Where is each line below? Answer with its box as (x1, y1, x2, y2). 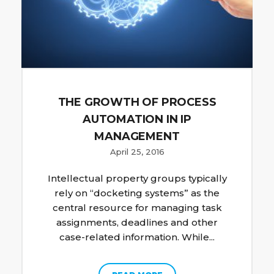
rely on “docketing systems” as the (54, 187, 220, 199)
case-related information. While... (59, 231, 215, 243)
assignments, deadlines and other (56, 216, 218, 228)
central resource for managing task (52, 201, 222, 213)
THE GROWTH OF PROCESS (57, 95, 217, 109)
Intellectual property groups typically (47, 172, 227, 184)
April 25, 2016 (109, 146, 165, 157)
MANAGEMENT (94, 129, 180, 143)
